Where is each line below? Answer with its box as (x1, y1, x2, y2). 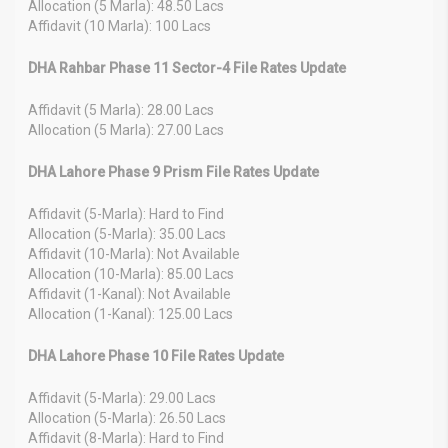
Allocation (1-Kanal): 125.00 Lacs (28, 305, 233, 322)
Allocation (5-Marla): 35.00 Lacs (28, 225, 226, 242)
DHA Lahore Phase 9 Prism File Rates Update (28, 163, 319, 180)
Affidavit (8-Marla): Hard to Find (28, 429, 224, 446)
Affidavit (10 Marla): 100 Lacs (28, 17, 211, 34)
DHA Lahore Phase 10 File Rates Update (28, 347, 284, 364)
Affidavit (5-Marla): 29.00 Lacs (28, 389, 216, 406)
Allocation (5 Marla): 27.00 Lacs (28, 121, 224, 138)
